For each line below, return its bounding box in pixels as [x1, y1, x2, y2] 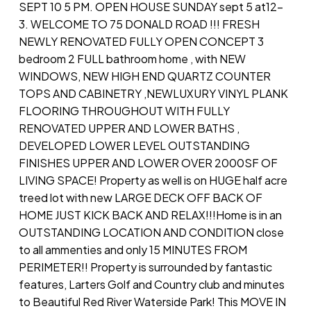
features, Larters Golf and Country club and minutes [18, 276, 285, 292]
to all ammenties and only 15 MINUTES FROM [18, 242, 247, 257]
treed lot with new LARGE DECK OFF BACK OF [18, 190, 262, 205]
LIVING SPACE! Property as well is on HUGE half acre [18, 172, 287, 187]
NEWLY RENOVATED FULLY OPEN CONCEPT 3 [18, 33, 264, 49]
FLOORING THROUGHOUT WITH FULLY [18, 103, 230, 118]
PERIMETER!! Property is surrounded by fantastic [18, 259, 272, 274]
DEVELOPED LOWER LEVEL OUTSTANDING [18, 137, 250, 153]
